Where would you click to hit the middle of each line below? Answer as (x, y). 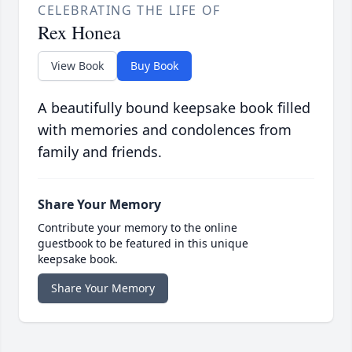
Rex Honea (79, 33)
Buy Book (154, 66)
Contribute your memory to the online (137, 228)
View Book (77, 66)
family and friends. (100, 152)
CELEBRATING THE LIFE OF (129, 11)
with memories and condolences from (165, 130)
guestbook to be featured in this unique (143, 244)
